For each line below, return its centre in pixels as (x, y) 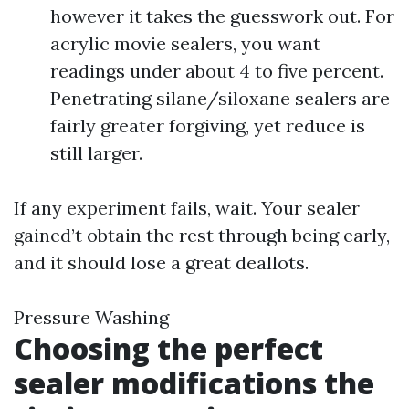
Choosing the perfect (168, 348)
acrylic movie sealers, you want (185, 43)
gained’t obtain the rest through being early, (202, 235)
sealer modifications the (194, 383)
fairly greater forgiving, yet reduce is (208, 126)
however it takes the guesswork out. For (222, 16)
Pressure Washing (91, 317)
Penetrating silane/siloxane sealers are (220, 98)
